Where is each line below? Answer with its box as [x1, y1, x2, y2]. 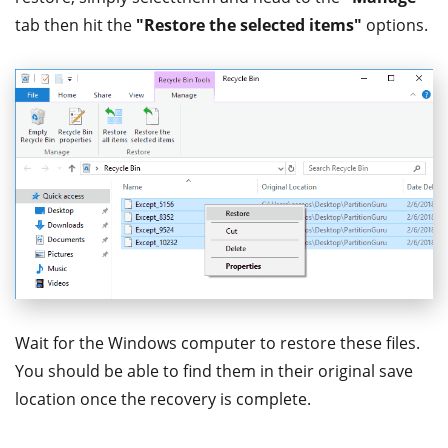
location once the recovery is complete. [15, 387, 311, 410]
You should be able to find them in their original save [15, 359, 413, 382]
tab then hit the [15, 13, 136, 36]
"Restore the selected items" [136, 13, 362, 36]
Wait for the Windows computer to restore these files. [15, 331, 420, 354]
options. [362, 13, 428, 36]
